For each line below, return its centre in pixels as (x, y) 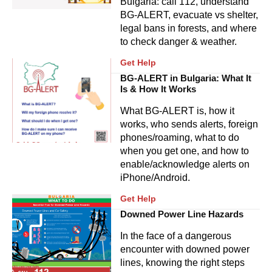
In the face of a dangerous (176, 236)
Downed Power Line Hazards (182, 214)
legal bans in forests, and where (189, 28)
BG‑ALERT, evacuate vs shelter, (189, 15)
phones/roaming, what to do (180, 138)
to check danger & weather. (179, 42)
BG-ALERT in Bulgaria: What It (186, 78)
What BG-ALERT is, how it (178, 111)
